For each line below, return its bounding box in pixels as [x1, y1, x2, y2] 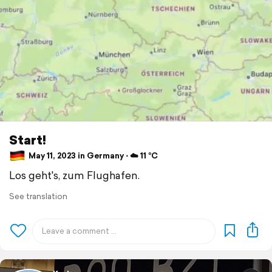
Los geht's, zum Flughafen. [9, 167, 140, 183]
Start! [9, 131, 46, 149]
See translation [9, 190, 67, 202]
